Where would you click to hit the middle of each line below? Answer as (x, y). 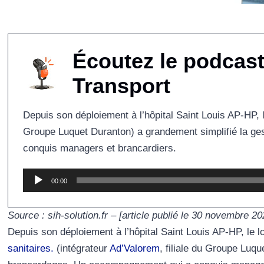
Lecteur (39, 176)
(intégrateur (81, 249)
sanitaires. (30, 249)
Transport (121, 86)
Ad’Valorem (134, 249)
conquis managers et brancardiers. (99, 148)
